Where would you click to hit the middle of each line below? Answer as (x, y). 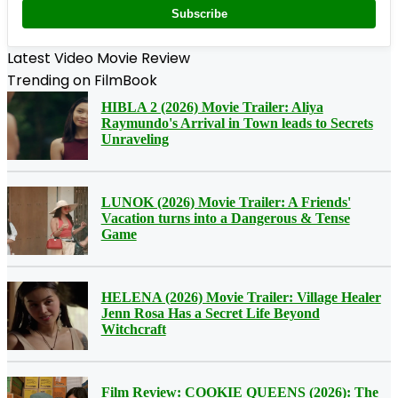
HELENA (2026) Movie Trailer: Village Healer (241, 297)
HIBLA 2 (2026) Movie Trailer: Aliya (212, 107)
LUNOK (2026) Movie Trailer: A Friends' (226, 202)
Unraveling (135, 139)
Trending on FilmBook (82, 81)
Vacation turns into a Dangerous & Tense (225, 218)
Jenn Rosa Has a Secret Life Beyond (210, 313)
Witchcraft (133, 329)
